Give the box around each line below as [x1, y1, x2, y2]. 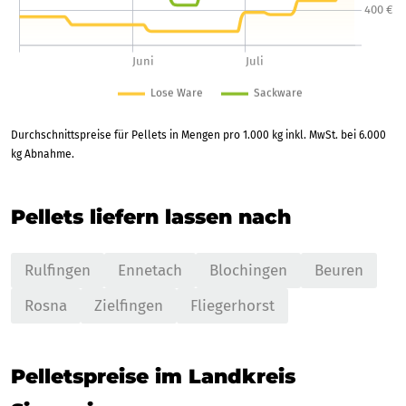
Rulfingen [24, 260, 91, 280]
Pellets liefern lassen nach [11, 204, 291, 229]
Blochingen [209, 260, 287, 280]
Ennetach [118, 260, 182, 280]
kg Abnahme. [11, 147, 74, 160]
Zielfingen [94, 295, 163, 315]
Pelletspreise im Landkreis [11, 363, 295, 389]
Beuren [314, 260, 363, 280]
